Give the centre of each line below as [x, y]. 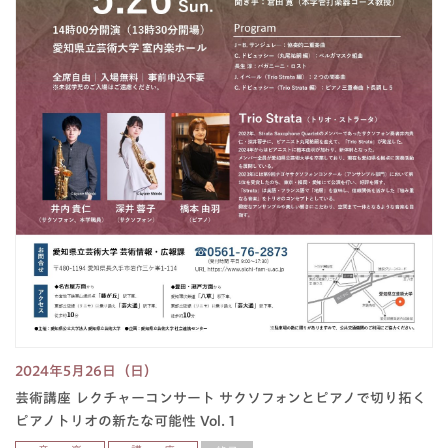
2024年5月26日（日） [86, 371]
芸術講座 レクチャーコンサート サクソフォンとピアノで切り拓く [220, 398]
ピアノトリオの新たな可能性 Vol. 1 [125, 421]
